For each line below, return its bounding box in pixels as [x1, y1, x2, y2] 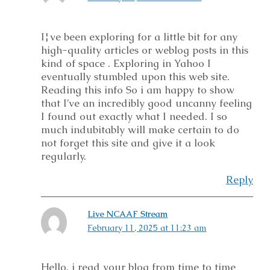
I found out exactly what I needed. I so [41, 109, 227, 123]
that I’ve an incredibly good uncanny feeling [41, 96, 252, 110]
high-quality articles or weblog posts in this [41, 43, 248, 57]
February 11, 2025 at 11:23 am [87, 222, 207, 233]
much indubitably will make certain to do [41, 122, 239, 136]
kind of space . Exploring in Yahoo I [41, 56, 211, 70]
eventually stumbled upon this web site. [41, 69, 230, 83]
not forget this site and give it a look [41, 136, 215, 149]
